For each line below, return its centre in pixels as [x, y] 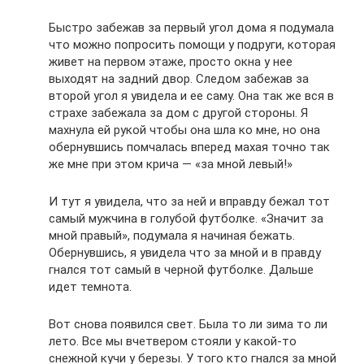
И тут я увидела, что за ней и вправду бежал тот [189, 201]
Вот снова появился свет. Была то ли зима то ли [188, 324]
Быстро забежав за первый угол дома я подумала [191, 28]
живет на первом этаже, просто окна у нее [171, 62]
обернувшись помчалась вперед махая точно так [189, 147]
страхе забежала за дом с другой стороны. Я [178, 113]
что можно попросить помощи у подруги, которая [192, 45]
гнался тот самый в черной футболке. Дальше [181, 270]
